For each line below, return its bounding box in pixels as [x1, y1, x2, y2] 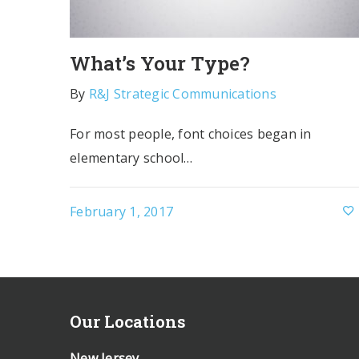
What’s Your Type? [70, 50, 250, 76]
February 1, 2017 [70, 202, 173, 220]
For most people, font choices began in [70, 125, 312, 143]
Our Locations [70, 309, 186, 333]
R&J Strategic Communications [88, 85, 276, 103]
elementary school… [70, 149, 193, 167]
